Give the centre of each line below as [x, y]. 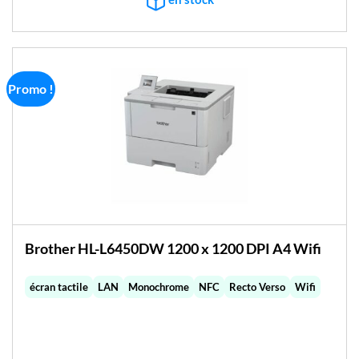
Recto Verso [257, 287]
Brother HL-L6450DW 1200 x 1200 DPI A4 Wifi [173, 249]
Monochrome [158, 287]
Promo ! [31, 89]
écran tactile [58, 287]
